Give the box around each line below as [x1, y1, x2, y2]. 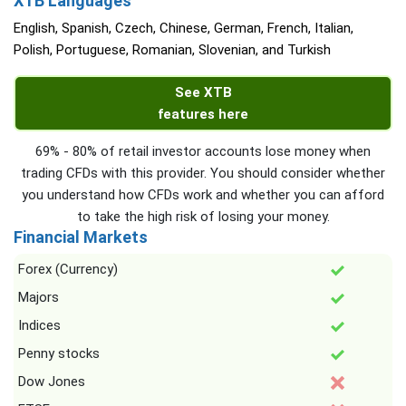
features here [158, 106, 248, 122]
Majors [18, 289, 59, 305]
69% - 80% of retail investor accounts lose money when [35, 143, 371, 159]
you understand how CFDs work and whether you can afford [22, 187, 384, 203]
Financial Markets [14, 227, 148, 246]
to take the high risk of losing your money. [76, 208, 330, 225]
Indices [18, 317, 61, 333]
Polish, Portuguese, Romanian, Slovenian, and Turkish [14, 42, 331, 58]
